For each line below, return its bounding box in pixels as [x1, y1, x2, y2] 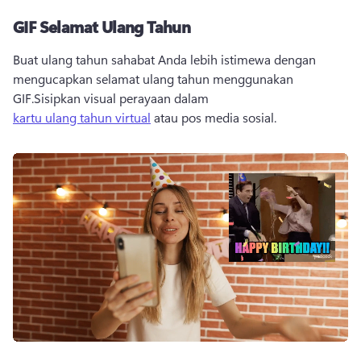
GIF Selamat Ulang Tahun [13, 15, 191, 37]
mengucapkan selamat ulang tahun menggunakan [13, 69, 293, 87]
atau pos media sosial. [151, 108, 280, 126]
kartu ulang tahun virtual [13, 108, 151, 126]
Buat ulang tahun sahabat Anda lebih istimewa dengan [13, 50, 316, 68]
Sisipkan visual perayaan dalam [34, 89, 212, 106]
